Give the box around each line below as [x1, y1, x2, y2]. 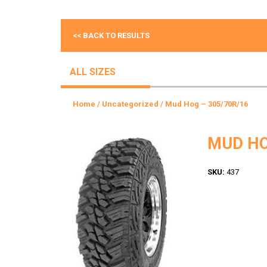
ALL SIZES [70, 66, 116, 77]
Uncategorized [102, 100, 159, 108]
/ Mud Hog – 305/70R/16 [159, 100, 248, 108]
